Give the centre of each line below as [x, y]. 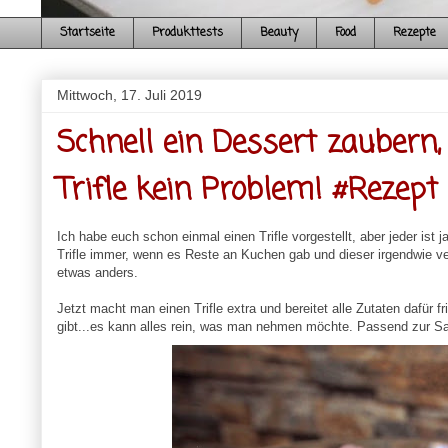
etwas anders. [97, 273]
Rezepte [414, 33]
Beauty [278, 33]
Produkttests [187, 33]
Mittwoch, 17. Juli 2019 [129, 95]
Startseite [87, 33]
